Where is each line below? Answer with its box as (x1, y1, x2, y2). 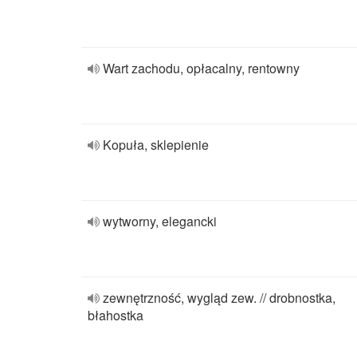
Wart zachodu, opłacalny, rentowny (103, 59, 300, 77)
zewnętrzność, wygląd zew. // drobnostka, (103, 288, 335, 307)
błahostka (88, 306, 143, 324)
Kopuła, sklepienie (103, 135, 209, 154)
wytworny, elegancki (103, 212, 217, 230)
